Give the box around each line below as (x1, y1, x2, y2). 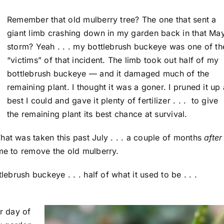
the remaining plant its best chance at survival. (7, 109, 187, 119)
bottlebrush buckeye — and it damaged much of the (7, 68, 209, 79)
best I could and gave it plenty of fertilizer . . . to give (7, 95, 218, 106)
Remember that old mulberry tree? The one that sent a (7, 14, 216, 25)
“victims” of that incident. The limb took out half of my (7, 55, 219, 65)
